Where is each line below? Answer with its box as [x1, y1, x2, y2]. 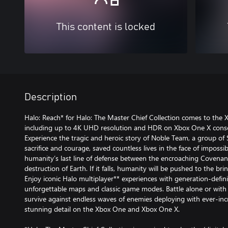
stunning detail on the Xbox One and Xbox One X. [24, 204, 180, 214]
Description [24, 92, 77, 102]
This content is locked [56, 21, 155, 32]
